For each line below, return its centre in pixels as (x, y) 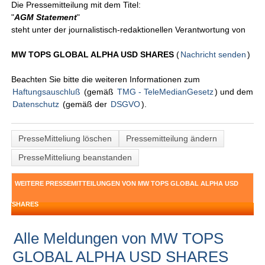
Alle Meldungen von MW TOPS (119, 239)
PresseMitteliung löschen (65, 139)
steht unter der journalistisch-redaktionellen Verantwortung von (129, 30)
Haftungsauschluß (47, 92)
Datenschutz (36, 104)
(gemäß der (85, 104)
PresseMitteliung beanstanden (75, 158)
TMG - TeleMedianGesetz (166, 92)
